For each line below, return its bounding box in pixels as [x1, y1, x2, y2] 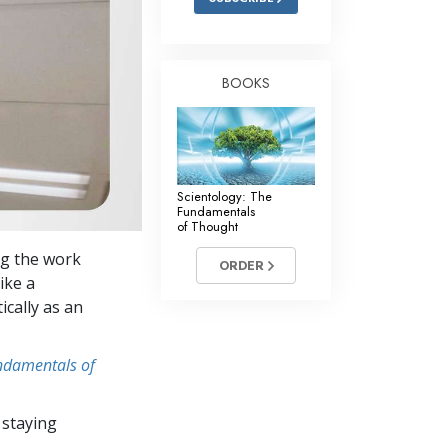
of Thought [177, 217, 238, 237]
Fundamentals [177, 202, 255, 222]
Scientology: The [177, 187, 272, 207]
